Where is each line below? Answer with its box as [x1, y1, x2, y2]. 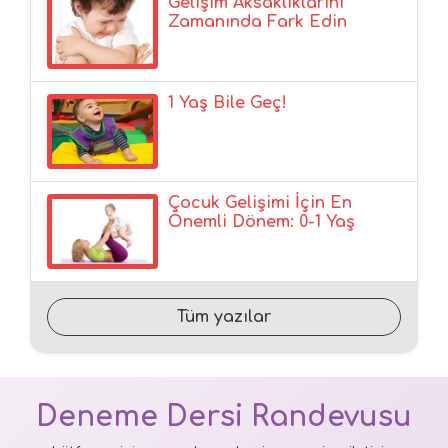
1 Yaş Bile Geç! [168, 93, 288, 112]
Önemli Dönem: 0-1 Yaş [168, 212, 356, 231]
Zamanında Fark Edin [168, 12, 348, 31]
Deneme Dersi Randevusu [36, 400, 412, 433]
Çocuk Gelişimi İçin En [168, 193, 353, 212]
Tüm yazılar [177, 307, 271, 326]
